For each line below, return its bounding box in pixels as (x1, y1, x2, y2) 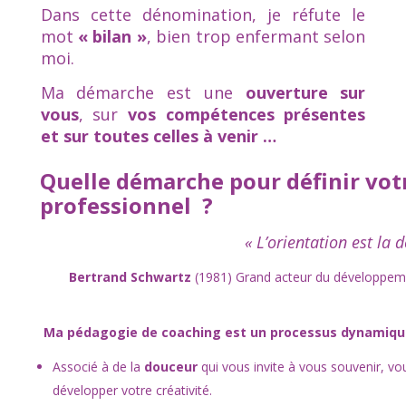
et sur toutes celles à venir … (40, 125, 276, 148)
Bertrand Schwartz (69, 268, 191, 286)
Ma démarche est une (40, 82, 233, 104)
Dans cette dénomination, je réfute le (40, 4, 366, 26)
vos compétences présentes (128, 103, 366, 126)
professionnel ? (39, 190, 213, 221)
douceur (143, 358, 198, 376)
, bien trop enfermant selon (146, 25, 366, 48)
